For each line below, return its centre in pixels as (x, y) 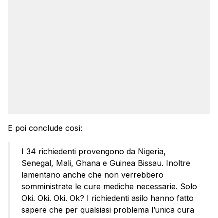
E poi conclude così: (45, 128)
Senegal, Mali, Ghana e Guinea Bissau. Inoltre (106, 163)
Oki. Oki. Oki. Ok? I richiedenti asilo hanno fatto (108, 198)
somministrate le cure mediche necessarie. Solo (109, 187)
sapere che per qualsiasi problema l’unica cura (108, 210)
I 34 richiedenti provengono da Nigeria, (94, 152)
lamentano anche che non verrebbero (92, 175)
